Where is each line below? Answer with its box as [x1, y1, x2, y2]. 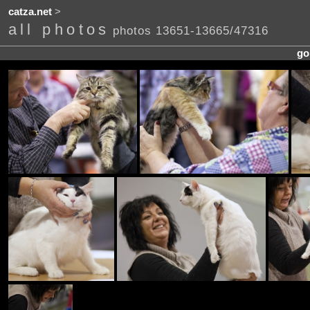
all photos [8, 21, 110, 39]
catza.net [8, 6, 52, 18]
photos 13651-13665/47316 [112, 24, 268, 38]
